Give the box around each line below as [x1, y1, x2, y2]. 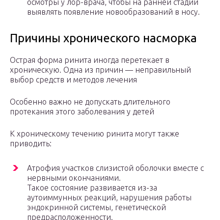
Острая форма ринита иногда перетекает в [10, 55, 169, 65]
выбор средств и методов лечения [10, 75, 137, 84]
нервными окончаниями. [27, 173, 121, 183]
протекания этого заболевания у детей [10, 107, 154, 116]
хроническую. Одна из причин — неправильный [10, 65, 191, 75]
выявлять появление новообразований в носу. [27, 7, 200, 17]
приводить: [10, 139, 52, 148]
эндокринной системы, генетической [27, 203, 166, 212]
